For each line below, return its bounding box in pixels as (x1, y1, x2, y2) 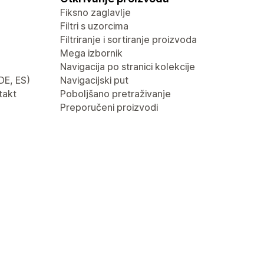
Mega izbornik (60, 47, 123, 59)
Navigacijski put (60, 74, 128, 86)
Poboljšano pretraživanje (60, 88, 171, 100)
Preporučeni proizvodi (60, 101, 158, 113)
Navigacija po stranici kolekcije (60, 61, 195, 72)
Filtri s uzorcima (60, 20, 128, 32)
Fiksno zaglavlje (60, 6, 131, 18)
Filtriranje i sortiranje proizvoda (60, 34, 197, 45)
